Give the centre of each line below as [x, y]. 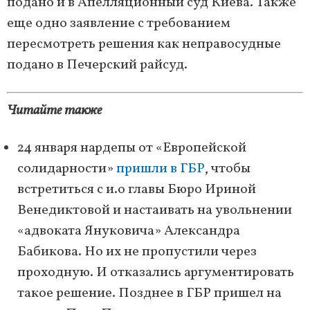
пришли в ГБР [161, 169]
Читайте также [54, 111]
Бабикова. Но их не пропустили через [137, 252]
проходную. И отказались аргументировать [156, 273]
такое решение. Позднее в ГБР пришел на [149, 294]
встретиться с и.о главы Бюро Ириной [137, 190]
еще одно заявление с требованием [119, 24]
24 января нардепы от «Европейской [132, 148]
